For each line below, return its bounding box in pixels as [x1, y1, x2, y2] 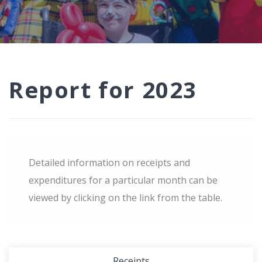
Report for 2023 [9, 74, 197, 105]
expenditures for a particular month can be [29, 174, 218, 187]
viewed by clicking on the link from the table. [29, 191, 222, 204]
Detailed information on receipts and [29, 156, 190, 169]
